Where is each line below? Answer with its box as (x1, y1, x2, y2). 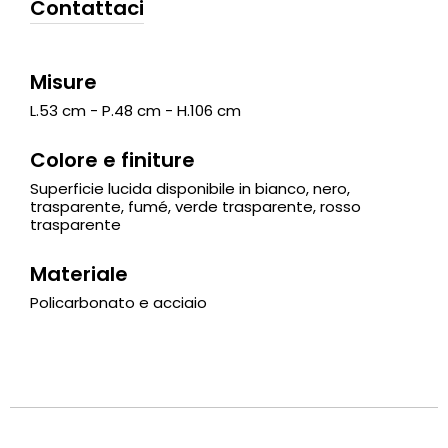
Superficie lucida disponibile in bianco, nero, (30, 177, 350, 199)
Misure (30, 67, 97, 96)
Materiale (30, 259, 128, 288)
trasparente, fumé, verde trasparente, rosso (30, 195, 361, 217)
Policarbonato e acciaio (30, 291, 207, 313)
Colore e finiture (30, 145, 195, 174)
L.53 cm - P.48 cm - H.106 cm (30, 99, 241, 121)
